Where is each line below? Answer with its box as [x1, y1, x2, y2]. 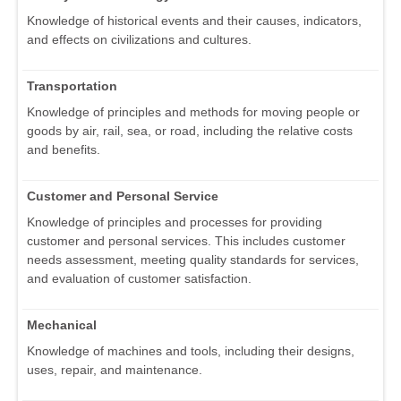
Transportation [27, 78, 117, 93]
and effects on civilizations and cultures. [27, 31, 252, 47]
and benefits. [27, 141, 100, 157]
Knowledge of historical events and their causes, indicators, [27, 13, 362, 28]
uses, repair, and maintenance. [27, 362, 202, 377]
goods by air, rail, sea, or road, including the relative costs [27, 123, 353, 138]
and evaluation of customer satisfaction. [27, 270, 252, 286]
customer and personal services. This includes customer [27, 233, 346, 248]
